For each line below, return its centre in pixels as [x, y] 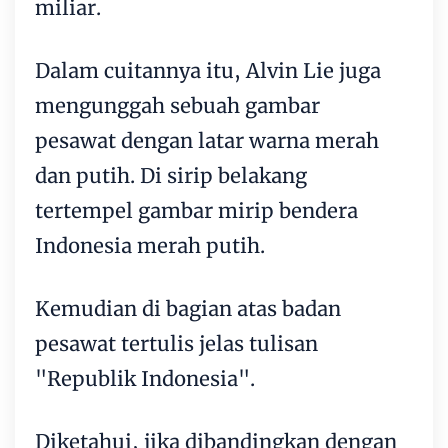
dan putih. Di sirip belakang [171, 175]
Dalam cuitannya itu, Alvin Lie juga [208, 70]
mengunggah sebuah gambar [177, 105]
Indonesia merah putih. [150, 245]
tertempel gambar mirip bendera [196, 210]
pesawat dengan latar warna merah [207, 140]
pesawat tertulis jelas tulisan [176, 343]
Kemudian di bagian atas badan [188, 308]
